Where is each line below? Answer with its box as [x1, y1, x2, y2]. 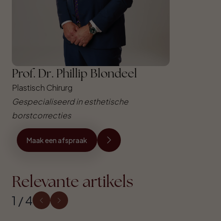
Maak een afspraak [27, 136, 87, 145]
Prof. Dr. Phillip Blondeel [12, 66, 137, 81]
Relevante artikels [12, 171, 133, 192]
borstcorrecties [12, 110, 71, 120]
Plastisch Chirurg [12, 82, 73, 93]
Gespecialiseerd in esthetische [12, 96, 128, 107]
